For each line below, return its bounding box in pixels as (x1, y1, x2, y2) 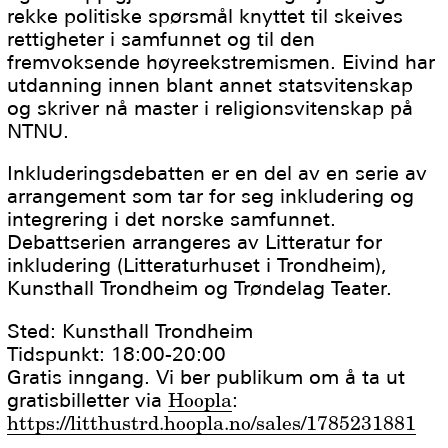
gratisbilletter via (7, 387, 169, 412)
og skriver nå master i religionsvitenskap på (7, 95, 414, 120)
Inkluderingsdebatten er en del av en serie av (7, 161, 428, 186)
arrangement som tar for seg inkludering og (7, 184, 415, 209)
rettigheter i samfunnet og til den (7, 26, 316, 51)
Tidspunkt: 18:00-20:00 (7, 341, 227, 366)
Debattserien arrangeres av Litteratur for (7, 230, 383, 255)
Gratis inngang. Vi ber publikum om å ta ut (7, 364, 406, 389)
